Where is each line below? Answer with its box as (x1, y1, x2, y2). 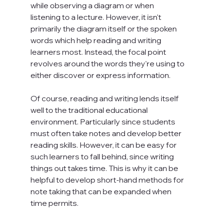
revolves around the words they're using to (30, 59, 186, 69)
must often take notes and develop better (30, 128, 183, 139)
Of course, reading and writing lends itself (30, 93, 180, 104)
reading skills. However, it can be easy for (30, 140, 178, 150)
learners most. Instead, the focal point (30, 47, 168, 57)
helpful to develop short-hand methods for (30, 175, 186, 185)
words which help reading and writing (30, 35, 163, 46)
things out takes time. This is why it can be (30, 163, 180, 173)
